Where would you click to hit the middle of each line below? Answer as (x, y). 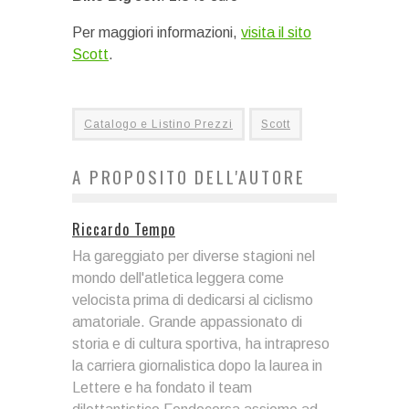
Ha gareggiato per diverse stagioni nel (194, 256)
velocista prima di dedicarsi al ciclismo (193, 299)
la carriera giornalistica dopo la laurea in (197, 365)
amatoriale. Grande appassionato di (187, 321)
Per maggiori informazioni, (157, 32)
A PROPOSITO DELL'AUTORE (189, 176)
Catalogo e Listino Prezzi (158, 124)
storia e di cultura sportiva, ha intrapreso (201, 343)
